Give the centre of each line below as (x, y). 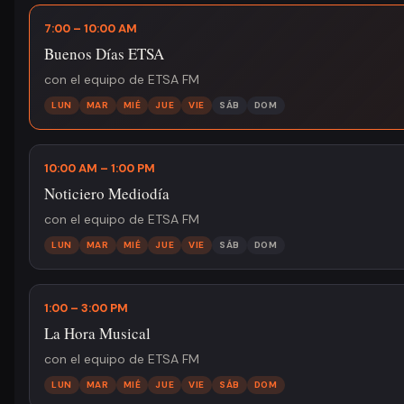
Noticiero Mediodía (107, 193)
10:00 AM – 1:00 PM (100, 168)
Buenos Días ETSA (104, 54)
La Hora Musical (97, 333)
